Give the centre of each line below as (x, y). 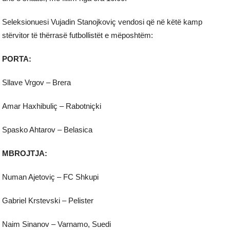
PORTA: (17, 59)
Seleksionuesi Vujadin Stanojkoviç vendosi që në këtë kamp (102, 22)
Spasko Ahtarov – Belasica (47, 129)
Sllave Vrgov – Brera (37, 82)
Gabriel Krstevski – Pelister (48, 200)
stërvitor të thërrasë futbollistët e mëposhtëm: (78, 35)
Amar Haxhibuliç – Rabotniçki (52, 106)
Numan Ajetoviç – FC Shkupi (51, 177)
